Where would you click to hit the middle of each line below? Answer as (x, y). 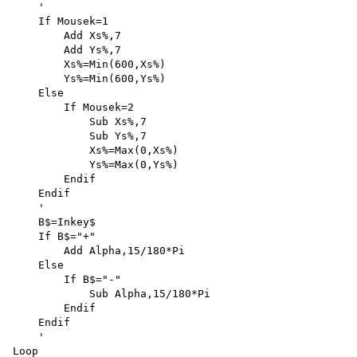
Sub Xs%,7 (83, 121)
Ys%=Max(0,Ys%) (96, 164)
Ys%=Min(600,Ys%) (89, 78)
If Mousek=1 (64, 21)
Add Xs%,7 (70, 35)
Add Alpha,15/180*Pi (102, 250)
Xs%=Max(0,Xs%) (99, 150)
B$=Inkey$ (54, 222)
